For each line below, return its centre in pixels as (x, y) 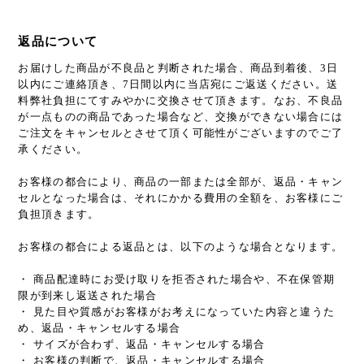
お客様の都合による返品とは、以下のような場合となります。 (181, 247)
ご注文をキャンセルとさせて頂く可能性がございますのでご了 (181, 133)
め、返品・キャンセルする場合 (100, 328)
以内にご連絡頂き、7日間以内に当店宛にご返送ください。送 (178, 84)
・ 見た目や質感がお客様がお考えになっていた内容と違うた (177, 312)
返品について (58, 41)
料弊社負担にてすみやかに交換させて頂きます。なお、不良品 (181, 101)
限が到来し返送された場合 (88, 296)
